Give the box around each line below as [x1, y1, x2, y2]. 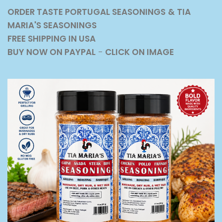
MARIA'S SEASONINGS [7, 19, 97, 32]
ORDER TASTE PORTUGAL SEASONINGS [7, 6, 166, 18]
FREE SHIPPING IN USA [7, 33, 96, 45]
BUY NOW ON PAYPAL [7, 46, 96, 58]
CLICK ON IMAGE [103, 46, 174, 58]
